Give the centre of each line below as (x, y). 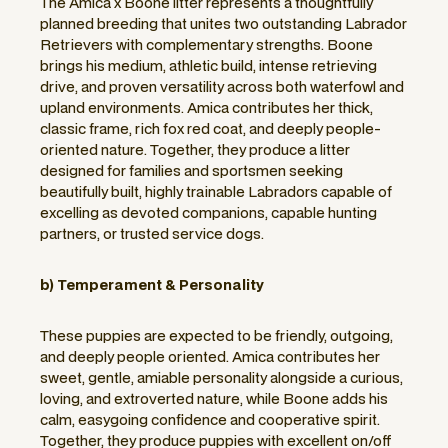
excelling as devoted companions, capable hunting (208, 213)
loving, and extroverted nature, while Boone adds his (214, 399)
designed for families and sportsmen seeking (191, 171)
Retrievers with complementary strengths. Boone (206, 45)
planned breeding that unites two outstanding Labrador (223, 24)
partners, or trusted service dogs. (152, 234)
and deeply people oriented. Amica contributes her (210, 357)
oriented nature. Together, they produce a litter (195, 150)
